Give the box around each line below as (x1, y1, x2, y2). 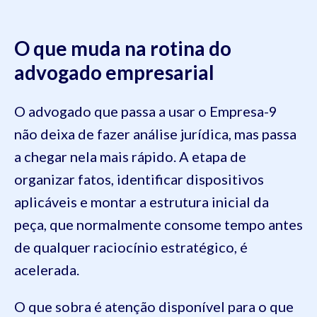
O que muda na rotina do (14, 35, 231, 60)
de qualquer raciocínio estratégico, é (14, 238, 248, 255)
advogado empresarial (14, 59, 214, 84)
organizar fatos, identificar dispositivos (14, 170, 264, 188)
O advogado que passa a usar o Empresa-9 (14, 102, 277, 120)
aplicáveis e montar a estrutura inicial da (14, 192, 269, 210)
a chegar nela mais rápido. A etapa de (14, 147, 246, 165)
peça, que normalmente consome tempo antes (14, 215, 303, 233)
